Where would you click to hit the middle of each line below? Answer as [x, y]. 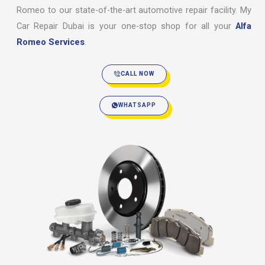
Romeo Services [50, 42]
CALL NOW [137, 74]
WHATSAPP [137, 105]
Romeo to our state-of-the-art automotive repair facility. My [134, 10]
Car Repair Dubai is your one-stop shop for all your [126, 26]
